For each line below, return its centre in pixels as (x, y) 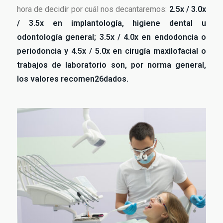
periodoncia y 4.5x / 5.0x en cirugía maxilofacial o (111, 51)
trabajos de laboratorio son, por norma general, (111, 65)
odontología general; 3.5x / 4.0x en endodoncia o (111, 37)
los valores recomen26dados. (73, 79)
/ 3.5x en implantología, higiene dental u (111, 23)
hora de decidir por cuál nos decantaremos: (93, 9)
